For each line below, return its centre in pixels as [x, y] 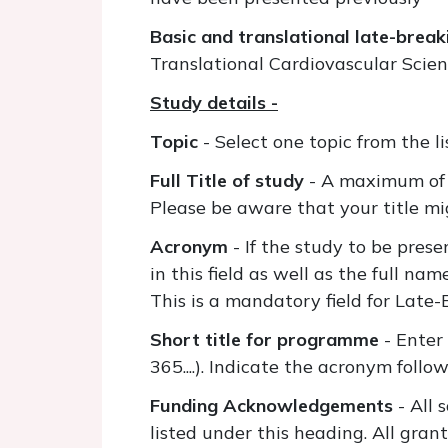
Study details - [214, 102]
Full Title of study [229, 180]
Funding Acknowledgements [271, 405]
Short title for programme [264, 339]
